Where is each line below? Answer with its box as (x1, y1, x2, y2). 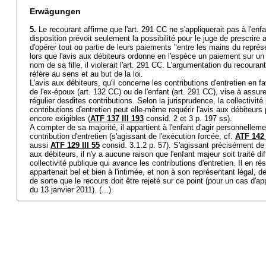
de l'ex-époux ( (30, 87, 80, 96)
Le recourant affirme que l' (39, 25, 128, 34)
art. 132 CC (80, 87, 119, 96)
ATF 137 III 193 (90, 114, 144, 123)
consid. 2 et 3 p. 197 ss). (144, 114, 232, 123)
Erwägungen (30, 7, 81, 16)
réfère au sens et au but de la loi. (30, 69, 143, 78)
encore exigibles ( (30, 114, 90, 123)
